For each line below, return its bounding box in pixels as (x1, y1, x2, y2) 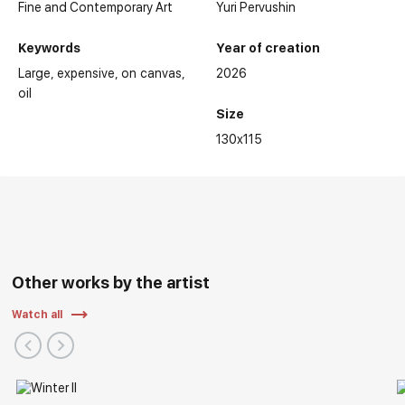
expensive (57, 66, 116, 81)
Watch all (12, 307, 63, 321)
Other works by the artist (12, 273, 211, 293)
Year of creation (216, 41, 320, 56)
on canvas (121, 66, 183, 81)
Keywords (18, 41, 81, 56)
